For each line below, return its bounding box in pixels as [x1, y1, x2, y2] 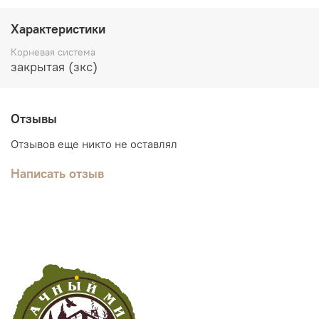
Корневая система [11, 46, 95, 58]
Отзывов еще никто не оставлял [11, 136, 177, 151]
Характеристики [11, 21, 105, 38]
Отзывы [11, 110, 57, 127]
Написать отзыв [11, 164, 104, 182]
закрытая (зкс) [11, 58, 98, 75]
